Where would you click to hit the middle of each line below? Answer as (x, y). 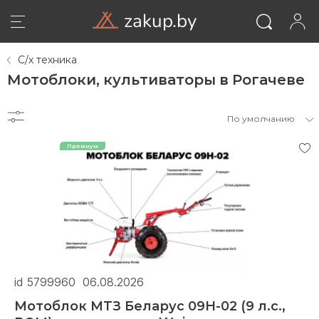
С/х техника (47, 59)
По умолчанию (261, 118)
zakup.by (160, 20)
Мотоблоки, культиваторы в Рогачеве (156, 79)
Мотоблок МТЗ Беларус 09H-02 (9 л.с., (150, 306)
